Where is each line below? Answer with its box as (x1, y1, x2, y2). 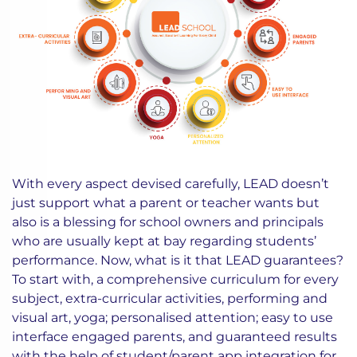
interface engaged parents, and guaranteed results (12, 329, 337, 345)
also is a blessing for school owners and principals (12, 214, 324, 230)
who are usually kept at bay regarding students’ (12, 233, 316, 249)
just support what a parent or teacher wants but (12, 195, 320, 211)
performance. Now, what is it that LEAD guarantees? (12, 253, 343, 269)
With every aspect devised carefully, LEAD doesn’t (12, 176, 329, 192)
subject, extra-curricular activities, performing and (12, 291, 328, 307)
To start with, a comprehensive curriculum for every (12, 272, 339, 288)
